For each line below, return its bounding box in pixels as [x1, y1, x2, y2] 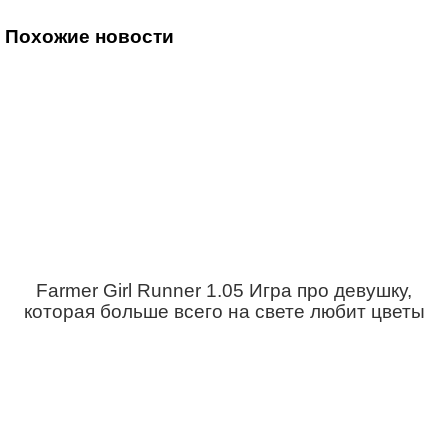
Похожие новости [5, 26, 174, 47]
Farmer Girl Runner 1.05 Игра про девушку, [36, 280, 412, 301]
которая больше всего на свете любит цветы [23, 301, 425, 322]
